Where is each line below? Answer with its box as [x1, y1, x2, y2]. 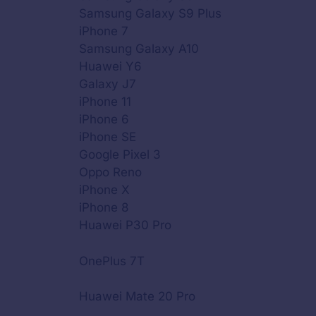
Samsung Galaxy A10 [79, 42, 199, 56]
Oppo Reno [79, 165, 142, 180]
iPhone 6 [79, 112, 129, 127]
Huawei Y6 [79, 59, 142, 74]
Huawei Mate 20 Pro [79, 289, 195, 304]
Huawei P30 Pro [79, 218, 171, 233]
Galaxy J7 [79, 77, 136, 92]
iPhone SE [79, 130, 136, 145]
